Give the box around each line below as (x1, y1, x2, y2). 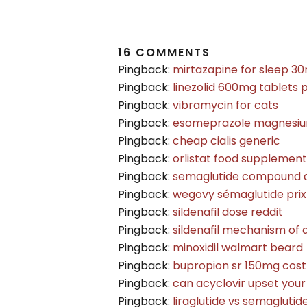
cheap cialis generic (173, 133, 280, 149)
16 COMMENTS (118, 45, 210, 61)
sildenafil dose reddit (173, 204, 283, 221)
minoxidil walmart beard (173, 240, 303, 256)
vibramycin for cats (173, 97, 278, 114)
